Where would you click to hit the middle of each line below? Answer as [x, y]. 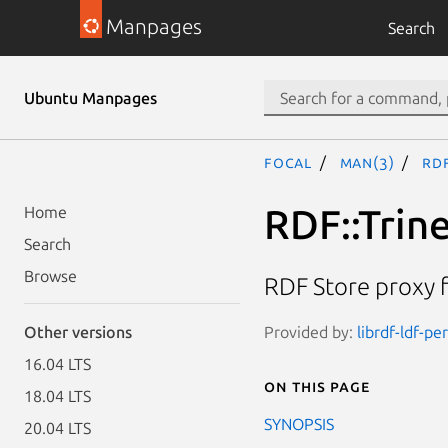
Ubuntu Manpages [90, 98]
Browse [50, 276]
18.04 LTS [57, 396]
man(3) [367, 162]
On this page [317, 385]
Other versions [78, 332]
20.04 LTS [57, 428]
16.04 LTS [57, 364]
